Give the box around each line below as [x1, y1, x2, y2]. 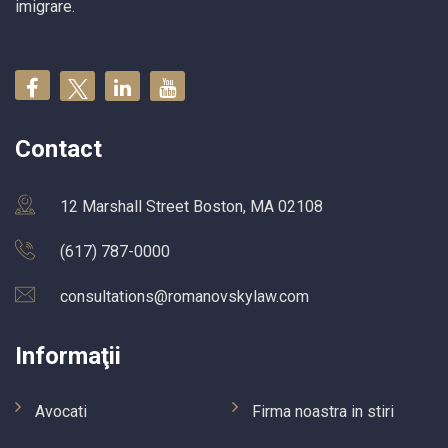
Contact [15, 135, 102, 164]
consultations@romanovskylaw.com [60, 287, 309, 307]
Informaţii [15, 342, 121, 371]
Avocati [35, 402, 87, 422]
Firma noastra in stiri [252, 402, 394, 422]
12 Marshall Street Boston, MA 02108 [60, 197, 323, 217]
